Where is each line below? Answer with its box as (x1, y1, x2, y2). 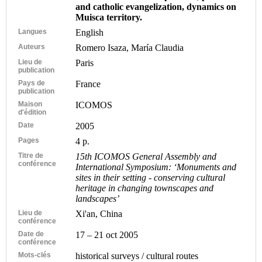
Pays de (18, 78, 45, 87)
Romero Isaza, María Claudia (75, 42, 184, 53)
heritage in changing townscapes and (75, 182, 214, 193)
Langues (18, 27, 47, 36)
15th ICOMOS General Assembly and (75, 151, 217, 161)
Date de (18, 229, 44, 238)
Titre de (18, 151, 43, 160)
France (75, 78, 101, 89)
